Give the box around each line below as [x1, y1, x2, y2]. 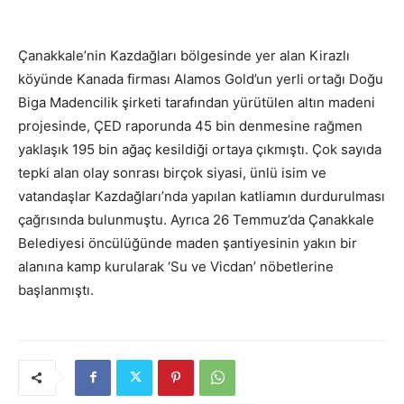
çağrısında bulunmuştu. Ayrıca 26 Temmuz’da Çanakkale [18, 210, 374, 228]
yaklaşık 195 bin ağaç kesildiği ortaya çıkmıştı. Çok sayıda [18, 140, 381, 158]
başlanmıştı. [18, 280, 94, 298]
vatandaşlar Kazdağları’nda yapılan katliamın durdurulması [18, 187, 385, 205]
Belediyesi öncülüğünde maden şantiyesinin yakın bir [18, 234, 357, 252]
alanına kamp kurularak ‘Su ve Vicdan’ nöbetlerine [18, 257, 334, 275]
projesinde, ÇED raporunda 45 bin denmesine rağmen [18, 116, 363, 134]
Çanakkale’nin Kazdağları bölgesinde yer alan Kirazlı [18, 46, 350, 64]
